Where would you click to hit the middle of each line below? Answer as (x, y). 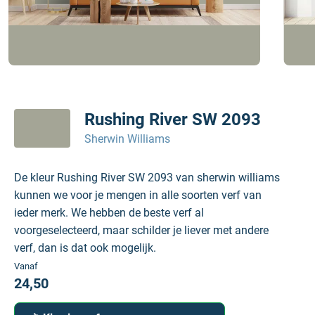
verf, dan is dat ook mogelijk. (85, 248)
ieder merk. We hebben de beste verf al (109, 213)
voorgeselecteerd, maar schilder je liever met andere (141, 230)
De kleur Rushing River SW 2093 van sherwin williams (147, 178)
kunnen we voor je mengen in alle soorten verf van (138, 195)
